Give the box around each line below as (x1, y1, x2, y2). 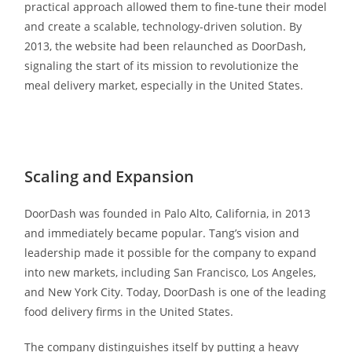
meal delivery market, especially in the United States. (24, 77, 304, 93)
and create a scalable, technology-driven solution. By (24, 18, 302, 34)
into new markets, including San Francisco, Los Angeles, (24, 264, 317, 280)
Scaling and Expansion (24, 165, 195, 187)
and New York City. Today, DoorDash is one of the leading (24, 284, 327, 299)
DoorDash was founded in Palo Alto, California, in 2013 (24, 205, 311, 221)
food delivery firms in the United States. (24, 303, 234, 319)
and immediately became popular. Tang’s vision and (24, 225, 300, 240)
